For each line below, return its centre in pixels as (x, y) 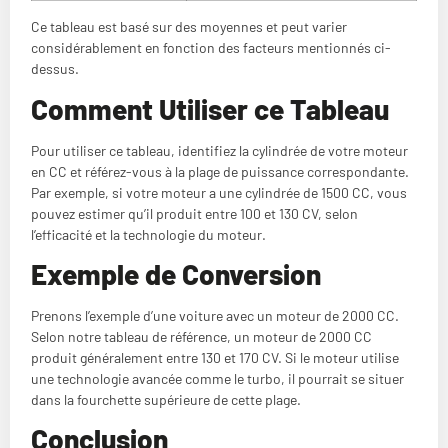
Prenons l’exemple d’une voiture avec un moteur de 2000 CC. (215, 315)
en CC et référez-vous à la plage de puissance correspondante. (220, 171)
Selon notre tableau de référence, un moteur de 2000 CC (201, 336)
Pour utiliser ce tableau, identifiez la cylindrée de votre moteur (219, 150)
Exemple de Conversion (176, 273)
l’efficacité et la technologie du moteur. (148, 234)
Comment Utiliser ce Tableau (210, 108)
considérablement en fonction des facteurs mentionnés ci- (211, 48)
